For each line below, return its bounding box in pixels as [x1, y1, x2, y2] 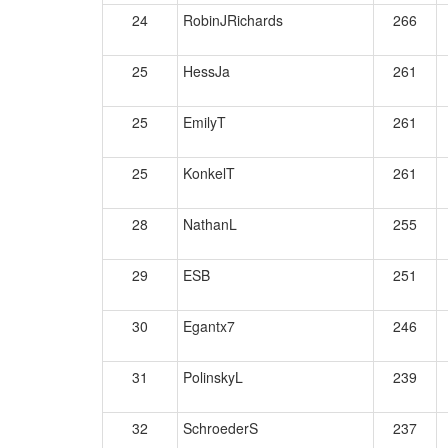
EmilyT [183, 112, 226, 132]
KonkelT [183, 163, 235, 183]
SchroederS [183, 418, 258, 438]
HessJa [183, 61, 230, 81]
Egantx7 [183, 316, 235, 336]
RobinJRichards [183, 10, 283, 30]
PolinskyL [183, 367, 243, 387]
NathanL [183, 214, 237, 234]
